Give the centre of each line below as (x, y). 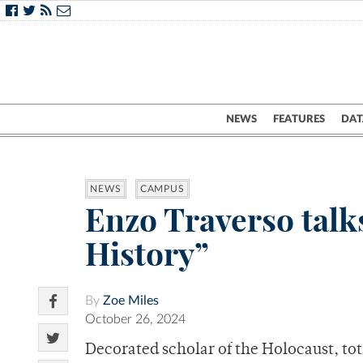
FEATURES (299, 119)
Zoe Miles (131, 301)
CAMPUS (162, 189)
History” (147, 254)
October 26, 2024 (135, 320)
